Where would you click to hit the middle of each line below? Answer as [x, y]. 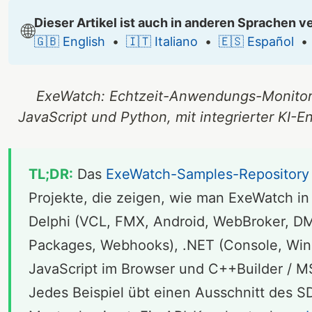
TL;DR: [51, 174]
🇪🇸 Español [256, 41]
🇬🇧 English [70, 41]
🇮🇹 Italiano [162, 41]
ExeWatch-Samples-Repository [208, 174]
